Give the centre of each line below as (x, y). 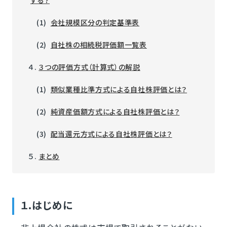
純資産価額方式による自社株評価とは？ (115, 111)
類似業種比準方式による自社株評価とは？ (119, 89)
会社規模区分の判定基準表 (95, 22)
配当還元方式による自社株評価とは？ (111, 134)
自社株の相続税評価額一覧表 (99, 44)
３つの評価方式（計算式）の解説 (89, 67)
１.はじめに (46, 205)
